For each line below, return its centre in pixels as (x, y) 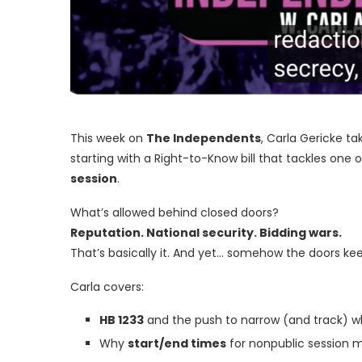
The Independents (204, 138)
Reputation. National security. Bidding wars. (206, 233)
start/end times (177, 343)
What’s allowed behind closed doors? (175, 213)
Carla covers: (107, 287)
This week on (108, 138)
